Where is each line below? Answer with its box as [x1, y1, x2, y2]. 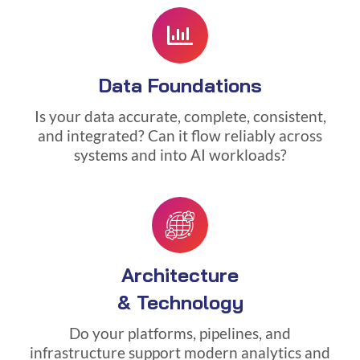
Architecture [121, 262, 239, 287]
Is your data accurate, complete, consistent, [34, 107, 326, 125]
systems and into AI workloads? [73, 145, 287, 164]
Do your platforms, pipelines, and [69, 324, 291, 342]
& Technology [117, 289, 243, 314]
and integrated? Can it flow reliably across [38, 126, 322, 145]
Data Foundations [98, 72, 262, 97]
